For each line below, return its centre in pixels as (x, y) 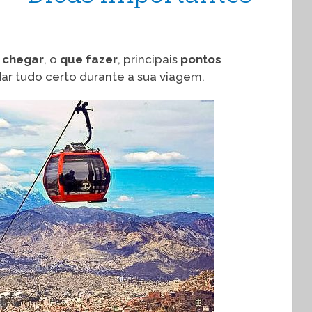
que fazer (89, 59)
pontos (201, 59)
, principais (149, 59)
